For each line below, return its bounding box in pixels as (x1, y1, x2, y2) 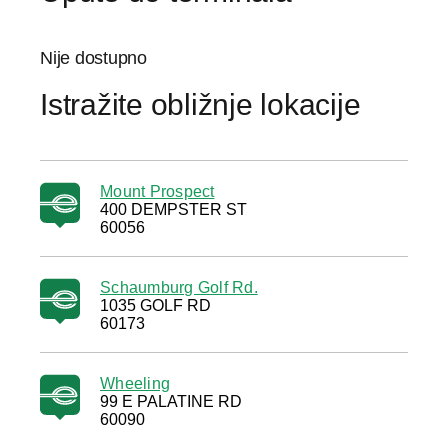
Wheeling (100, 375, 170, 392)
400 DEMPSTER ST (100, 201, 247, 218)
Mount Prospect (100, 183, 215, 200)
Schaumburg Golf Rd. (100, 279, 258, 296)
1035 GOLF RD (100, 297, 211, 314)
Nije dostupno (40, 48, 147, 68)
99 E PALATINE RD (100, 393, 242, 410)
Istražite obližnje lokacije (40, 88, 361, 121)
